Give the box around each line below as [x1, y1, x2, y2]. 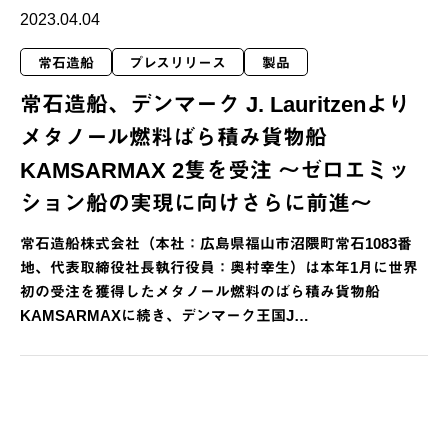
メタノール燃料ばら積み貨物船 [20, 124, 327, 150]
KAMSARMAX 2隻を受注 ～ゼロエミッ [20, 157, 410, 183]
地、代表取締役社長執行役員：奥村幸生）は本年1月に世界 [20, 258, 418, 276]
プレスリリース [129, 54, 227, 71]
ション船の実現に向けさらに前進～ [20, 190, 372, 216]
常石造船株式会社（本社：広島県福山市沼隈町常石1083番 [20, 234, 412, 252]
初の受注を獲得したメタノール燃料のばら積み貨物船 [20, 282, 380, 300]
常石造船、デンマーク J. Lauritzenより [20, 91, 410, 117]
